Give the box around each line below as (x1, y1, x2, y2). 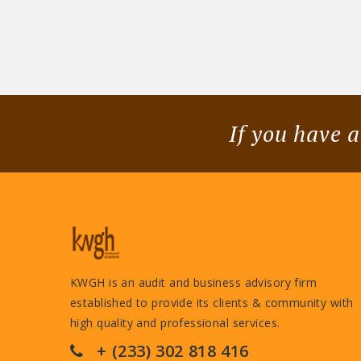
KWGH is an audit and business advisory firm (70, 275, 317, 291)
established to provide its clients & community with (70, 295, 354, 311)
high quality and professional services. (70, 315, 280, 331)
